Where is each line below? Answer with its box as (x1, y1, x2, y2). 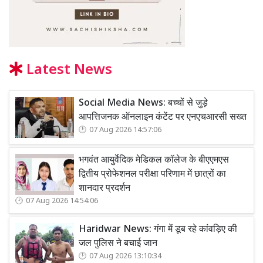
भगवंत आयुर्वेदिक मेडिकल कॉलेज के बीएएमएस (79, 154, 229, 167)
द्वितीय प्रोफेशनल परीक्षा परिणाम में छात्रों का (79, 168, 226, 181)
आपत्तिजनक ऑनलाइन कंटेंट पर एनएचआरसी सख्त (79, 112, 247, 124)
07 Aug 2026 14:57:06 (89, 126, 161, 136)
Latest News (23, 61, 112, 80)
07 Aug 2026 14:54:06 (26, 197, 98, 207)
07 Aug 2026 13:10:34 (89, 252, 161, 262)
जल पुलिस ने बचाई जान (79, 238, 157, 251)
